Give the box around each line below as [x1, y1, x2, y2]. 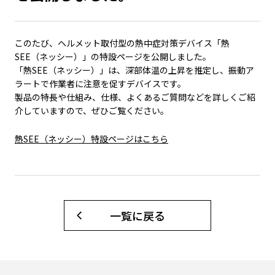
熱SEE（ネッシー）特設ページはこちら [15, 133, 168, 145]
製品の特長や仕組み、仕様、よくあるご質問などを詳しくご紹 [15, 91, 255, 103]
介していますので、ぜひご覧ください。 [15, 104, 169, 117]
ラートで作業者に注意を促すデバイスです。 [15, 77, 186, 90]
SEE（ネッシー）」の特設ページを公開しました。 [15, 50, 211, 63]
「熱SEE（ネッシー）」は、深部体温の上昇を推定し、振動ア [15, 64, 254, 76]
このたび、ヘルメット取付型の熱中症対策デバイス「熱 [15, 37, 230, 49]
